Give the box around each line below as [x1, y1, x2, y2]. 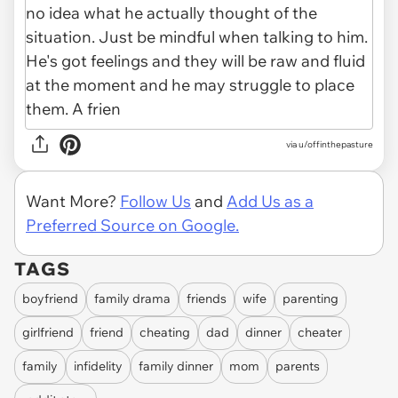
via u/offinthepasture [286, 139, 373, 151]
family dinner [139, 358, 213, 375]
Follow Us [120, 190, 191, 211]
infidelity [74, 358, 123, 375]
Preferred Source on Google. [26, 214, 239, 235]
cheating [139, 324, 190, 341]
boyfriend [22, 291, 78, 307]
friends [187, 291, 227, 307]
